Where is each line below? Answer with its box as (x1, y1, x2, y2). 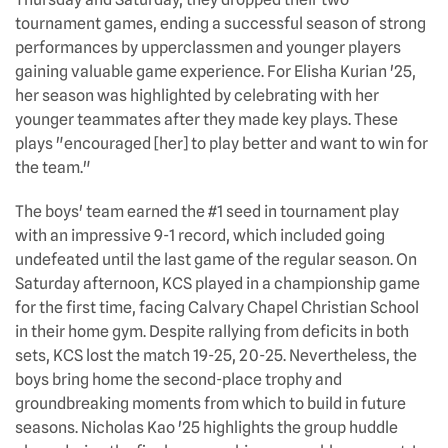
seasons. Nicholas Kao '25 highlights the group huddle (15, 417, 398, 437)
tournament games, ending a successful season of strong (15, 13, 426, 33)
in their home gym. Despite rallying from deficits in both (15, 321, 409, 341)
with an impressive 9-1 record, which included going (15, 225, 385, 245)
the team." (15, 157, 91, 177)
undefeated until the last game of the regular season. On (15, 249, 417, 269)
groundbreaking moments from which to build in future (15, 393, 406, 413)
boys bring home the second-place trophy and (15, 369, 342, 389)
